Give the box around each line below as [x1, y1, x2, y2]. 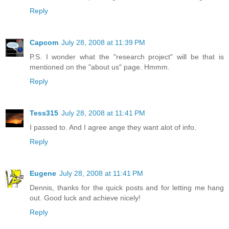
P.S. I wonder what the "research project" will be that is [30, 52, 224, 61]
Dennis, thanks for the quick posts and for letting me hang [30, 183, 224, 192]
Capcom [30, 38, 58, 47]
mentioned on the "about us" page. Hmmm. [30, 62, 170, 71]
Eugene [30, 169, 56, 177]
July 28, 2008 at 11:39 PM [61, 38, 145, 47]
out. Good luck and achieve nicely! [30, 193, 141, 202]
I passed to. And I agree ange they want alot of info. [30, 123, 196, 131]
